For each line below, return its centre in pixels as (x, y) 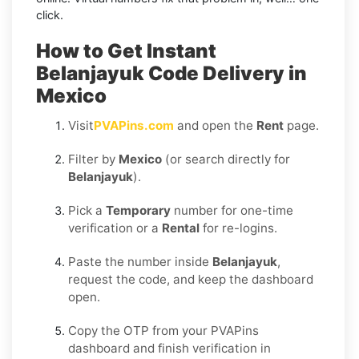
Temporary (138, 210)
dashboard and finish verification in (169, 348)
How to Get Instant (126, 50)
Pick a (87, 210)
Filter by (93, 159)
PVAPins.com (134, 125)
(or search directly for (226, 159)
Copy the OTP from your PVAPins (163, 330)
